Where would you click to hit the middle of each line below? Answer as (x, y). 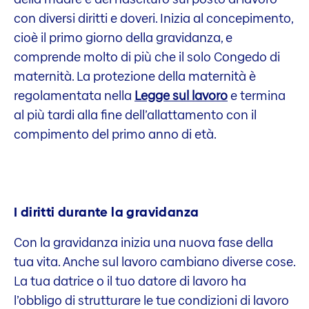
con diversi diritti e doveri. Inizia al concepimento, (153, 18)
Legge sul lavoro (181, 95)
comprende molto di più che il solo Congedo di (147, 57)
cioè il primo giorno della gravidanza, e (123, 37)
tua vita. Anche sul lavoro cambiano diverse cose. (154, 261)
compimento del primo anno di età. (115, 134)
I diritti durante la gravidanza (107, 212)
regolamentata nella (74, 95)
